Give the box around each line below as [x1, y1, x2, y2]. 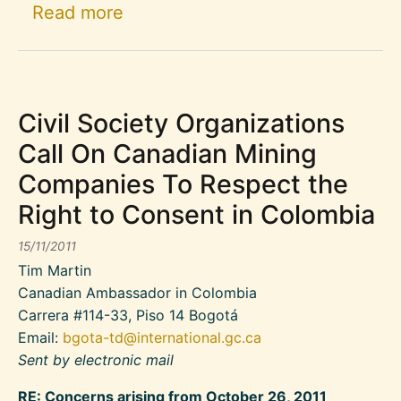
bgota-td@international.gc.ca [63, 328, 261, 347]
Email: [18, 328, 63, 347]
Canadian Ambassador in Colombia [18, 284, 257, 303]
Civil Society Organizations [18, 107, 345, 140]
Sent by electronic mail [18, 351, 174, 370]
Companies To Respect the [18, 168, 348, 200]
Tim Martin [18, 261, 91, 280]
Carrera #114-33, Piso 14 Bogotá [18, 306, 238, 325]
